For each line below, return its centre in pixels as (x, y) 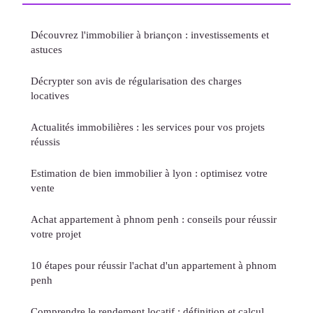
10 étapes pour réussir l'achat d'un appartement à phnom (154, 265)
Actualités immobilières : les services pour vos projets (148, 127)
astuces (46, 50)
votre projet (56, 234)
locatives (50, 96)
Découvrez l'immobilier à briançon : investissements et (150, 35)
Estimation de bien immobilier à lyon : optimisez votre (149, 173)
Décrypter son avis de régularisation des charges (136, 81)
